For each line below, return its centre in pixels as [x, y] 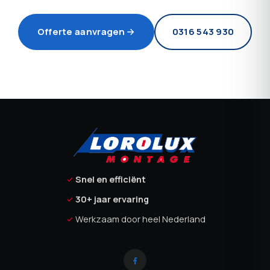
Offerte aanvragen [81, 32]
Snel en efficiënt [111, 179]
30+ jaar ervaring [112, 199]
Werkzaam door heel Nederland [140, 219]
